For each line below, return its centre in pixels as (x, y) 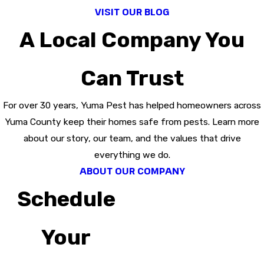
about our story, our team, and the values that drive (132, 138)
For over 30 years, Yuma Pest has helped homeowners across (132, 105)
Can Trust (132, 78)
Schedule (66, 199)
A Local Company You (132, 40)
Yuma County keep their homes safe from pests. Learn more (132, 122)
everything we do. (132, 155)
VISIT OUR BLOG (132, 12)
